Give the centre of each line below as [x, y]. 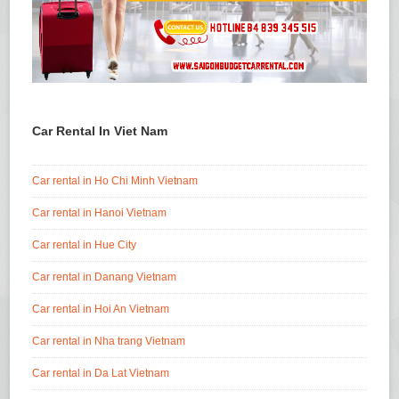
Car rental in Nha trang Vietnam [109, 342]
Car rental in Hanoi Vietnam [100, 213]
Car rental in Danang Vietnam [105, 277]
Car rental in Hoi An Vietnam [101, 309]
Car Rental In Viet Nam [100, 131]
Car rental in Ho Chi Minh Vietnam [115, 181]
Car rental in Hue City [85, 245]
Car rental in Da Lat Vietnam [101, 374]
